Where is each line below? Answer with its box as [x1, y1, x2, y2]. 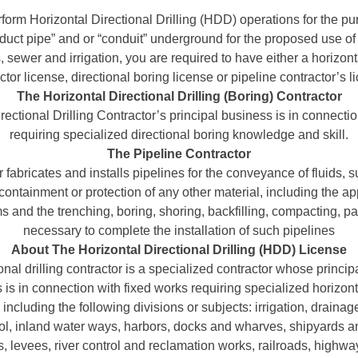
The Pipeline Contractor [107, 147, 251, 161]
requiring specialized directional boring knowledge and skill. [10, 128, 348, 142]
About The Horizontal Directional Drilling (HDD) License [11, 243, 347, 257]
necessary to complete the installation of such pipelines [23, 224, 335, 238]
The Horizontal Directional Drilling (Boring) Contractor [16, 89, 342, 104]
